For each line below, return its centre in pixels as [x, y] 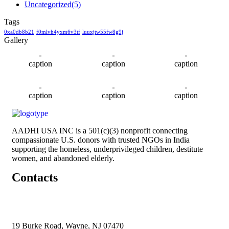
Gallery [16, 40]
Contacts [35, 177]
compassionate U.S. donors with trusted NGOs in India [101, 140]
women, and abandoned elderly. [63, 158]
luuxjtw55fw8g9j [103, 32]
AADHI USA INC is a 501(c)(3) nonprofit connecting [100, 130]
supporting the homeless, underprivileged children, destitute [107, 149]
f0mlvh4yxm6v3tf [58, 32]
